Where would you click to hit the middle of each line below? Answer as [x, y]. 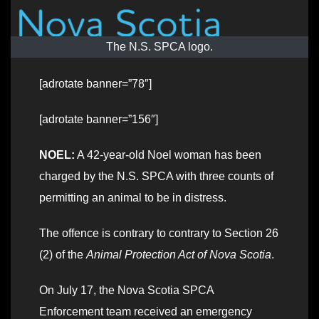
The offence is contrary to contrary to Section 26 [159, 234]
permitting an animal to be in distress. [133, 198]
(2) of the [63, 255]
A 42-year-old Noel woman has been [168, 155]
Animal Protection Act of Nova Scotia [179, 255]
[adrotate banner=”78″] [95, 84]
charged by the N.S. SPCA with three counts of [156, 177]
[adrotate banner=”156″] [99, 120]
